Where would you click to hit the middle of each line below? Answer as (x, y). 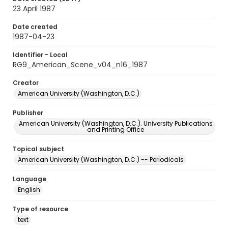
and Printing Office (116, 130)
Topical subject (38, 149)
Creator (26, 83)
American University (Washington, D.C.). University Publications (116, 123)
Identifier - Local (40, 55)
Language (30, 179)
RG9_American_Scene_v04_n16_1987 (80, 65)
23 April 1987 (34, 9)
